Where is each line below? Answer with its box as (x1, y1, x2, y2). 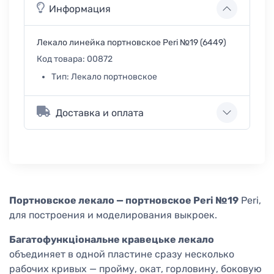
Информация (49, 2, 111, 15)
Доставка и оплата (56, 106, 144, 119)
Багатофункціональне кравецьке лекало (9, 234, 214, 246)
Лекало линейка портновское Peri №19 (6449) (37, 37, 226, 48)
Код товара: (37, 54, 87, 65)
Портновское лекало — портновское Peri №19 (9, 194, 239, 207)
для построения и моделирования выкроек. (9, 209, 217, 221)
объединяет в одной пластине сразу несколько (9, 248, 234, 261)
